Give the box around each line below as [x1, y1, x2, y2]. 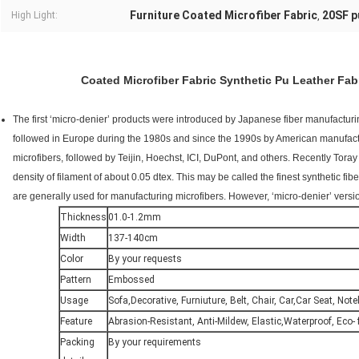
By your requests [107, 253, 182, 265]
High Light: [11, 10, 58, 22]
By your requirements [107, 337, 201, 349]
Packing [59, 337, 95, 349]
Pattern [59, 274, 91, 286]
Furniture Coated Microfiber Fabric [130, 9, 317, 22]
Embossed [107, 274, 155, 286]
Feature [59, 316, 92, 328]
